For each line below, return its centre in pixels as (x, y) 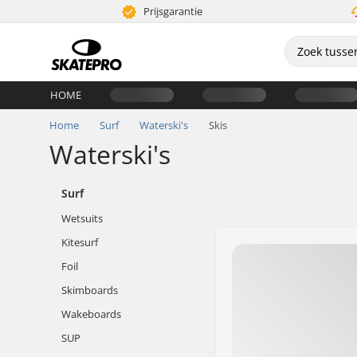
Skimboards (90, 290)
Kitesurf (80, 242)
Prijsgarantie (172, 11)
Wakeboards (91, 314)
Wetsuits (82, 218)
